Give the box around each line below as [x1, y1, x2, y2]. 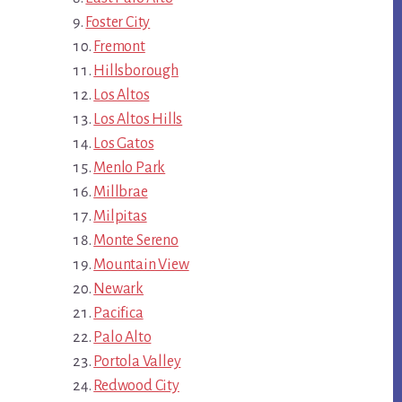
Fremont [93, 39, 145, 56]
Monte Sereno [93, 232, 179, 249]
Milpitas [93, 208, 147, 225]
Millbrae [93, 184, 148, 201]
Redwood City [93, 378, 179, 395]
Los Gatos [93, 135, 154, 153]
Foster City [85, 14, 151, 31]
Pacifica [93, 305, 144, 322]
